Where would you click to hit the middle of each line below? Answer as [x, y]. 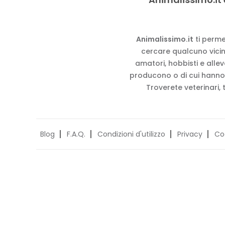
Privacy [190, 134]
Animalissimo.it [165, 39]
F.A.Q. [76, 134]
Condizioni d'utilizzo [131, 134]
